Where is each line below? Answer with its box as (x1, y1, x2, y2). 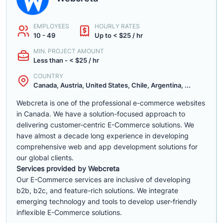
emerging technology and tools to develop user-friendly (16, 197, 197, 206)
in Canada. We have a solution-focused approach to (16, 110, 185, 118)
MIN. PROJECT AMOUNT (33, 47, 104, 55)
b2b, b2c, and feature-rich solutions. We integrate (16, 186, 178, 195)
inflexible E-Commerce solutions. (16, 208, 122, 217)
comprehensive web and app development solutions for (16, 142, 198, 151)
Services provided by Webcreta (16, 164, 119, 173)
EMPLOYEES (33, 22, 69, 30)
